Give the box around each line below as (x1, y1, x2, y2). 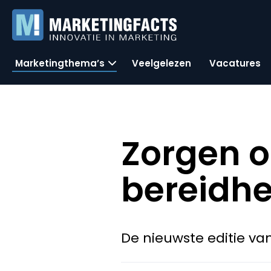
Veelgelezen (132, 56, 191, 70)
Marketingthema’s (15, 56, 105, 70)
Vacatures (209, 56, 261, 70)
